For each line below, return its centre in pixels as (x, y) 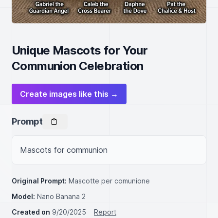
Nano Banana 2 (61, 196)
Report (105, 212)
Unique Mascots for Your (80, 50)
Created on (31, 212)
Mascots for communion (64, 150)
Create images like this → (69, 94)
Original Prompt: (39, 181)
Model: (23, 196)
